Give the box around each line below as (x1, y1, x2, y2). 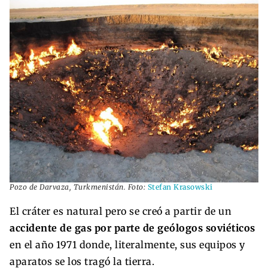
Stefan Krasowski (147, 182, 213, 191)
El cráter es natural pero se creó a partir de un (10, 205, 232, 217)
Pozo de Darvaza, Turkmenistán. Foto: (10, 182, 148, 191)
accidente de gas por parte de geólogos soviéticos (10, 221, 255, 234)
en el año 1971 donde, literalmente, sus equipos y (10, 238, 245, 251)
